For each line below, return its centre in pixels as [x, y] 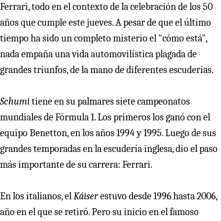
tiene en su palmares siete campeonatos [110, 102]
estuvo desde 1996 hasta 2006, [158, 196]
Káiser [86, 196]
